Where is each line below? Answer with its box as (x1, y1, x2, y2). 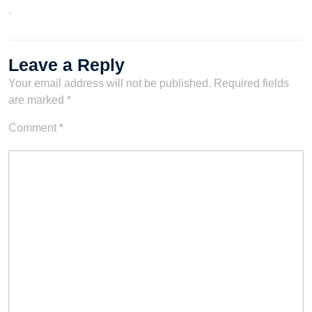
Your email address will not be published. (8, 77, 211, 89)
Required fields (214, 77, 289, 89)
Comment (8, 122, 59, 134)
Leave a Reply (8, 55, 125, 75)
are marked (8, 94, 67, 106)
